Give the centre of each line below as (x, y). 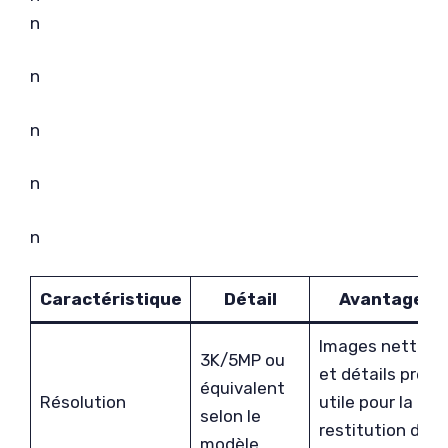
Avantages (386, 299)
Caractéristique (110, 299)
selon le (230, 416)
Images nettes (377, 346)
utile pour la (365, 402)
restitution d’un (381, 430)
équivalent (242, 388)
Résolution (82, 402)
